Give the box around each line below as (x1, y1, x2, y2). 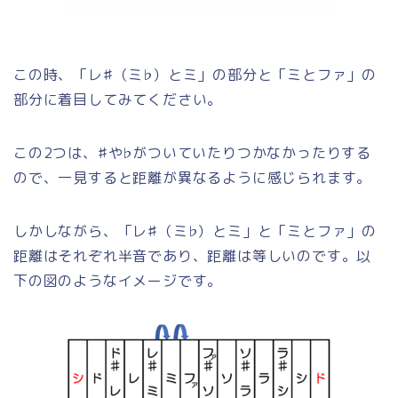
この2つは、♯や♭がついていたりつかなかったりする (13, 142, 372, 163)
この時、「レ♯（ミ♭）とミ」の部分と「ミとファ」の (13, 64, 377, 84)
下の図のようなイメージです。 (13, 270, 223, 291)
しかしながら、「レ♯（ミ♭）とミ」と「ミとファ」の (13, 220, 377, 241)
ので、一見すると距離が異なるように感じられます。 (13, 167, 372, 187)
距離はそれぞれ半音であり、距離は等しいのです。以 (13, 245, 372, 266)
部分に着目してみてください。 (13, 89, 223, 109)
